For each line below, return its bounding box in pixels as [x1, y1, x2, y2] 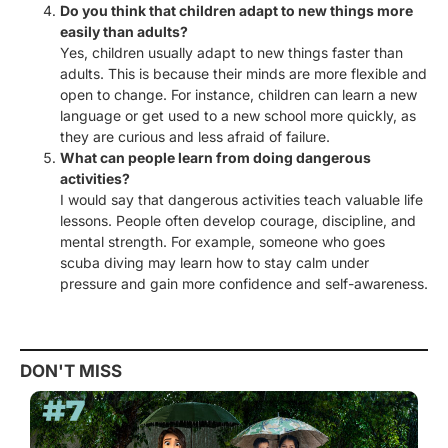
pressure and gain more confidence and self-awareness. [60, 274, 428, 292]
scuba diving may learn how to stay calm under [60, 253, 369, 271]
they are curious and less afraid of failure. [60, 127, 330, 145]
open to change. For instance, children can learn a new [60, 85, 417, 103]
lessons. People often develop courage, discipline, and [60, 211, 416, 229]
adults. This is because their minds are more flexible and [60, 64, 427, 82]
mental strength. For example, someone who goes [60, 232, 385, 250]
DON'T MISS [20, 361, 122, 382]
